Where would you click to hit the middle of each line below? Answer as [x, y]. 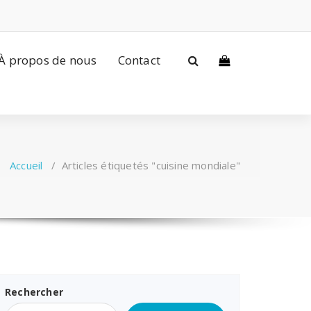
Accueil [26, 165]
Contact [139, 60]
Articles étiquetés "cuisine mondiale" [151, 165]
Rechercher [34, 292]
